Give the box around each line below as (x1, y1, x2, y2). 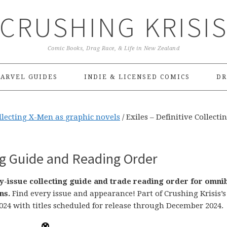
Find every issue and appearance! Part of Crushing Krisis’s (10, 189, 226, 198)
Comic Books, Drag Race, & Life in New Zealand (47, 45, 180, 52)
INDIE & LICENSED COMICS (84, 73, 190, 81)
